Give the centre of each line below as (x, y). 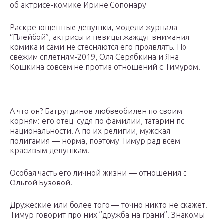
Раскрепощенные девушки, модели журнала (93, 27)
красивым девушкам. (50, 151)
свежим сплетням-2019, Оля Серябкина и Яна (94, 57)
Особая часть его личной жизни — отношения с (98, 173)
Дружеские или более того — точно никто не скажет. (109, 205)
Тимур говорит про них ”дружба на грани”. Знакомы (107, 215)
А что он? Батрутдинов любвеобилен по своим (96, 111)
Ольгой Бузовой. (41, 183)
